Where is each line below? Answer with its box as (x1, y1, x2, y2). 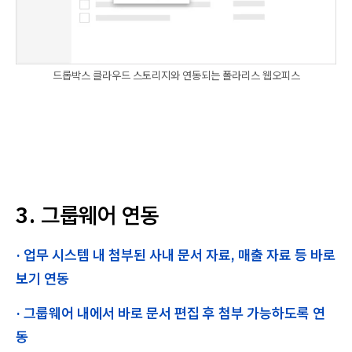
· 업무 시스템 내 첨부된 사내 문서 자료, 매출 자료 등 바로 (16, 245, 335, 264)
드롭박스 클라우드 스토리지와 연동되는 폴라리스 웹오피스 (52, 68, 300, 82)
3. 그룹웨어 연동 (16, 200, 159, 229)
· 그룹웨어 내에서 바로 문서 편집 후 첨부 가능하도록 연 (16, 303, 325, 322)
